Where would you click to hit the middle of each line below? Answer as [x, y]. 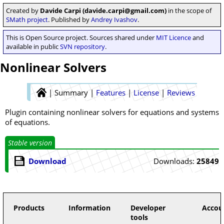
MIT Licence [173, 37]
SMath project [27, 19]
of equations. [27, 122]
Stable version [30, 143]
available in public [33, 46]
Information [89, 208]
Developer [148, 208]
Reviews [181, 92]
